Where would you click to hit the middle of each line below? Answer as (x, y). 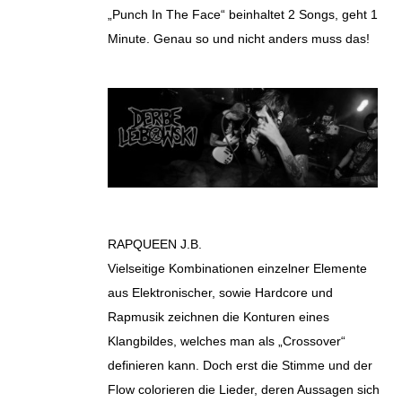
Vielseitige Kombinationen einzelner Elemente (237, 268)
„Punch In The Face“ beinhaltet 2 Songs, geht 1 (243, 15)
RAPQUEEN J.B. (155, 244)
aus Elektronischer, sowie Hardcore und (220, 292)
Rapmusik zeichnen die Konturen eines (218, 316)
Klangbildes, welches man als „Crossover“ (227, 341)
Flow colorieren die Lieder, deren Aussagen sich (244, 389)
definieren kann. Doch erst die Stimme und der (240, 365)
